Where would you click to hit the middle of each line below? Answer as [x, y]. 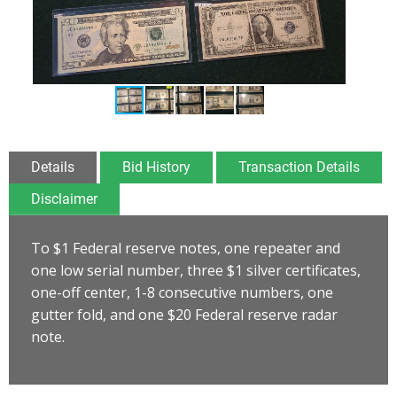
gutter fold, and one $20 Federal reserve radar [184, 314]
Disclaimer [64, 198]
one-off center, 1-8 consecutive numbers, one [182, 292]
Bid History [156, 167]
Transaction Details [299, 167]
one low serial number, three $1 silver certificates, [196, 270]
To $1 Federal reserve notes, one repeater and [186, 248]
